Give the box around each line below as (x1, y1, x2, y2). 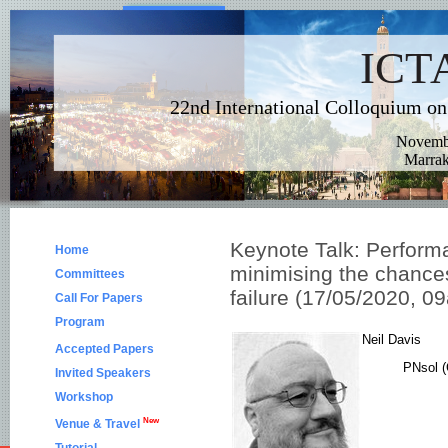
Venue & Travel (55, 417, 143, 431)
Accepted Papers (55, 342, 154, 356)
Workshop (55, 390, 113, 404)
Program (55, 315, 105, 329)
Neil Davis (362, 332, 421, 347)
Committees (55, 267, 125, 281)
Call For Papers (55, 291, 143, 305)
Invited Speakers (55, 366, 151, 380)
